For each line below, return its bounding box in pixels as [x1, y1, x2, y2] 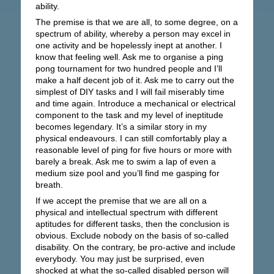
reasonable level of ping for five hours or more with [35, 145, 232, 155]
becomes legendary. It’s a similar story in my [35, 122, 207, 131]
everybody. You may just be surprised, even [35, 254, 204, 264]
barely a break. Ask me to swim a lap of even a [35, 157, 216, 166]
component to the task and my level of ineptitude [35, 110, 223, 120]
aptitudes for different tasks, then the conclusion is [35, 219, 229, 229]
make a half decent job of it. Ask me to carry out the [35, 75, 234, 85]
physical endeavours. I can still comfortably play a [35, 133, 227, 143]
